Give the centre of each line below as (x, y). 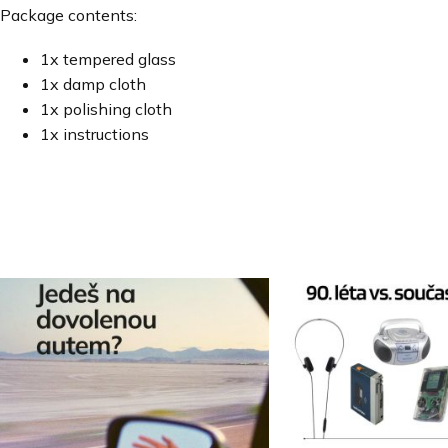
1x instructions (94, 134)
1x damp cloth (93, 84)
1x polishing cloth (106, 109)
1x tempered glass (108, 59)
